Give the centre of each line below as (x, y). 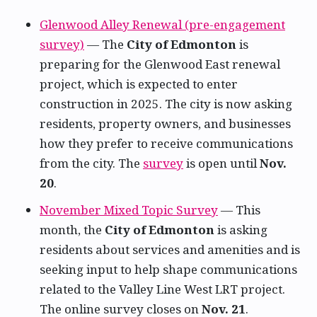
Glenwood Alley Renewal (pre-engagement (162, 24)
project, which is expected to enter (139, 83)
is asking (241, 230)
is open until (221, 163)
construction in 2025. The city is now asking (166, 103)
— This (239, 210)
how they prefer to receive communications (166, 143)
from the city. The (91, 163)
